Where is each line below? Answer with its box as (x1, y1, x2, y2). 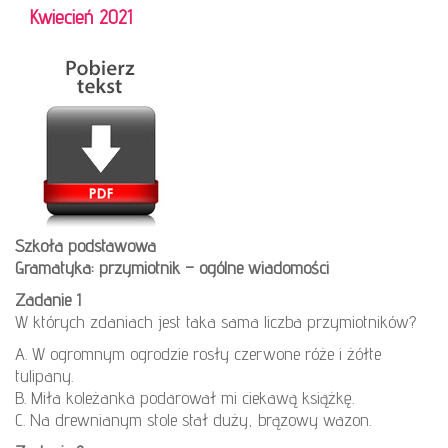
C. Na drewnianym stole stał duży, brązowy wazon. (15, 408, 371, 430)
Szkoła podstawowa (15, 234, 156, 256)
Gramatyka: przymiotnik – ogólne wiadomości (15, 256, 329, 278)
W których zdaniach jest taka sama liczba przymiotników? (15, 310, 416, 332)
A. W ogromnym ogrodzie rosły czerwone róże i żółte (15, 342, 381, 364)
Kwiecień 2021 (30, 4, 132, 29)
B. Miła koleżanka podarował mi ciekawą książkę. (15, 386, 354, 408)
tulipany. (15, 364, 73, 386)
